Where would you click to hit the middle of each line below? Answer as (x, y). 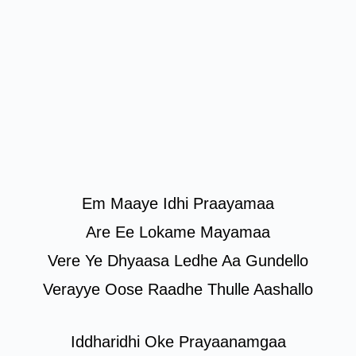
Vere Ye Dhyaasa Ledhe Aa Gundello (178, 261)
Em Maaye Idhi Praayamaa (178, 203)
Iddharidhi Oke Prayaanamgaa (178, 342)
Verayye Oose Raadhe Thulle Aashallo (178, 289)
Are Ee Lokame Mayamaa (178, 232)
